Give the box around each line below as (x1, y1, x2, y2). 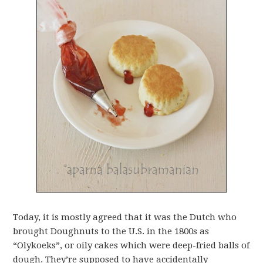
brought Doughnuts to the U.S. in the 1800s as (13, 226, 210, 237)
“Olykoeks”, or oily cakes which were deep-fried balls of (13, 240, 250, 251)
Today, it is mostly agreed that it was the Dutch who (13, 212, 237, 223)
